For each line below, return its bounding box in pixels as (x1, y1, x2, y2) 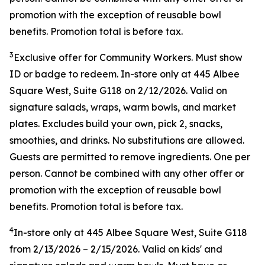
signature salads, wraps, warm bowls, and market (9, 101, 236, 113)
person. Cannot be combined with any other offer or (9, 167, 244, 179)
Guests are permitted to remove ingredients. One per (9, 151, 250, 163)
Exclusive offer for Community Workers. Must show (14, 51, 243, 63)
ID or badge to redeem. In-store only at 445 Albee (9, 68, 240, 80)
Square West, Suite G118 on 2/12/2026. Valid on (9, 85, 227, 96)
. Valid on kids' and (138, 243, 222, 255)
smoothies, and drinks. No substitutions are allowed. (9, 134, 244, 146)
